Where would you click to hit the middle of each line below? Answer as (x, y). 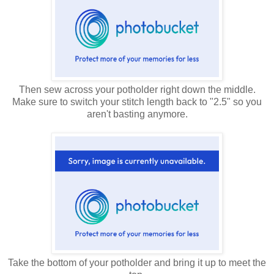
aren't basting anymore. (137, 114)
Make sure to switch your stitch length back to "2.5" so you (137, 102)
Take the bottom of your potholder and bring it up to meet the (137, 263)
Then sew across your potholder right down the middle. (137, 90)
